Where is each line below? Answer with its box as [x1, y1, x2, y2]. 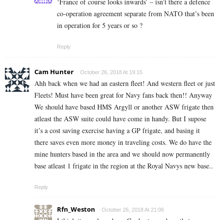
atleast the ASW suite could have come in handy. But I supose [34, 114, 206, 124]
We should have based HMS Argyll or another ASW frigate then [34, 102, 214, 112]
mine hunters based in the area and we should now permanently [34, 149, 210, 159]
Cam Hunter [34, 67, 74, 77]
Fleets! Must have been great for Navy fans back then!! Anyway [34, 90, 212, 100]
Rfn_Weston [57, 205, 95, 214]
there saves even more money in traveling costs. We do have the [34, 137, 212, 147]
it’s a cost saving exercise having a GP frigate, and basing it [34, 126, 200, 136]
